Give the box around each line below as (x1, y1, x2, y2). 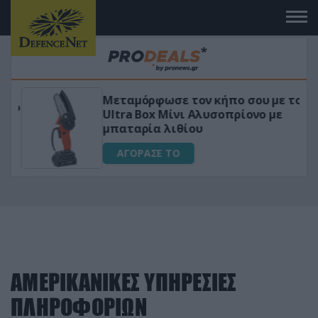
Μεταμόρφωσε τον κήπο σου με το (100, 92, 300, 108)
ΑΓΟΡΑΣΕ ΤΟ (114, 146, 177, 160)
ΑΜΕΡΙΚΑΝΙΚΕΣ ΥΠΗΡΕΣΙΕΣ (11, 268, 237, 296)
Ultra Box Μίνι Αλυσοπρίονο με (100, 106, 280, 122)
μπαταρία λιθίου (100, 120, 200, 136)
